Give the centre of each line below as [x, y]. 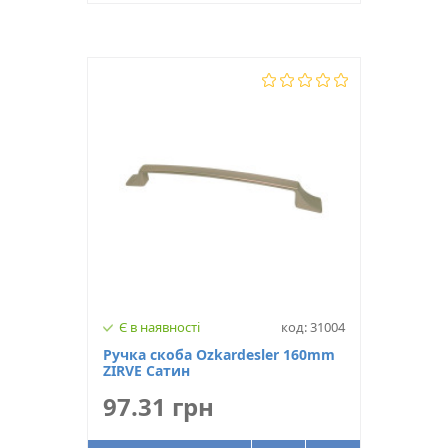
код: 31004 [313, 327]
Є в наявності [159, 327]
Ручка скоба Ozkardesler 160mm [219, 354]
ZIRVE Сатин [146, 370]
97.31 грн [158, 406]
